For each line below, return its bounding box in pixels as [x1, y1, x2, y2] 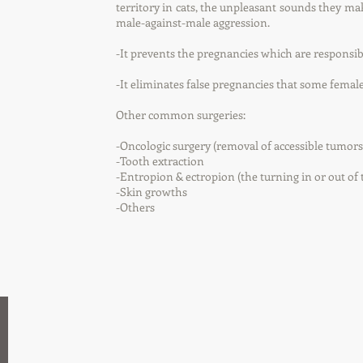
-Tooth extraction [116, 153, 204, 169]
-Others [116, 199, 155, 215]
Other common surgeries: [116, 107, 246, 122]
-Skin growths [116, 184, 187, 199]
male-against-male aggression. [116, 15, 270, 30]
